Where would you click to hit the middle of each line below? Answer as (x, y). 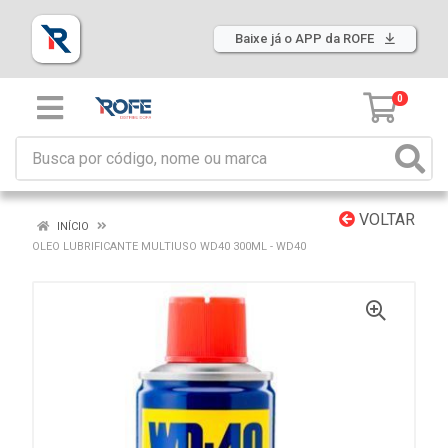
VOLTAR (385, 219)
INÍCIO (71, 226)
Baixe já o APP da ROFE (306, 38)
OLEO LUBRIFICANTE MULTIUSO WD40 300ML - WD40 (169, 246)
